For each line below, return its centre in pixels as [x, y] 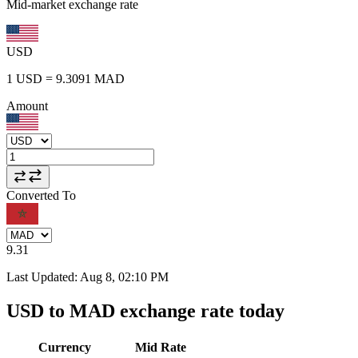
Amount [27, 105]
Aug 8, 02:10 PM [124, 276]
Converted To [41, 195]
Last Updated [40, 276]
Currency [64, 347]
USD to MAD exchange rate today [145, 310]
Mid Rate [161, 347]
